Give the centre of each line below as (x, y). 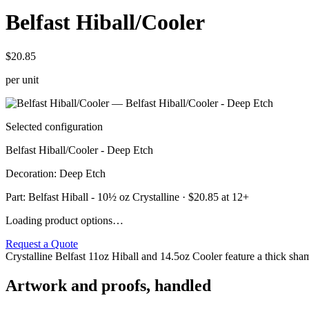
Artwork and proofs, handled (108, 285)
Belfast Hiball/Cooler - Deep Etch (79, 150)
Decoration (30, 173)
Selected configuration (54, 126)
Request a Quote (42, 243)
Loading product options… (64, 220)
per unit (22, 79)
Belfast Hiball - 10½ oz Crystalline (104, 197)
